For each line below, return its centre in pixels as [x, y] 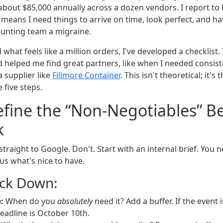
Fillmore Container [86, 75]
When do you [30, 201]
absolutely [75, 201]
